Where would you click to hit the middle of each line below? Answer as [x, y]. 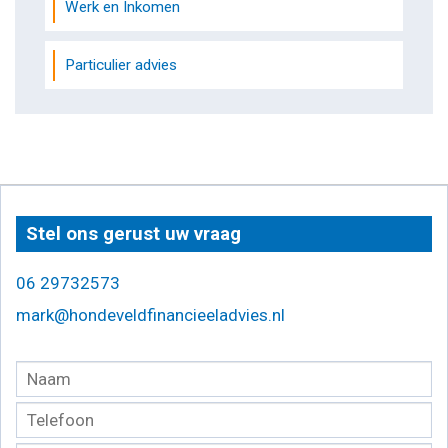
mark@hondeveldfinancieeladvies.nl [150, 315]
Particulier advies [121, 65]
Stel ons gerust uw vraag [133, 234]
